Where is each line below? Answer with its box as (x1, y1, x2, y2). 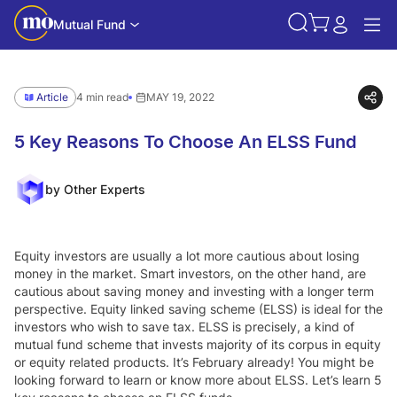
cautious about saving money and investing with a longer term (14, 284, 374, 299)
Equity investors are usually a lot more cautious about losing (14, 248, 360, 263)
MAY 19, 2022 (146, 90, 214, 104)
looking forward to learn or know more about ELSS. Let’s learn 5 (14, 372, 382, 387)
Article (36, 90, 68, 104)
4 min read (76, 90, 128, 104)
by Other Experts (45, 181, 145, 197)
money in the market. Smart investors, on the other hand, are (14, 266, 366, 281)
